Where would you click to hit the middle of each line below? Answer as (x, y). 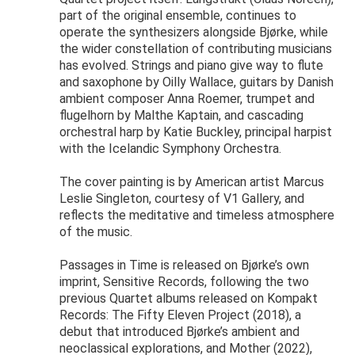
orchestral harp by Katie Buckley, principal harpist (196, 132)
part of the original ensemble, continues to (178, 16)
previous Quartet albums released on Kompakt (189, 299)
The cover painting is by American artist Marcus (192, 182)
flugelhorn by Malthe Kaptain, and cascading (181, 116)
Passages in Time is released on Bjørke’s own (184, 265)
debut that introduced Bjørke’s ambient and (179, 332)
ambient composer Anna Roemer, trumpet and (187, 99)
